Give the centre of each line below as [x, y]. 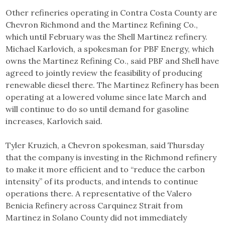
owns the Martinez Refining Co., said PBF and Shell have [113, 61]
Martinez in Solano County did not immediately [96, 218]
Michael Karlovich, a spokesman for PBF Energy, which [110, 49]
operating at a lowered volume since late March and [106, 97]
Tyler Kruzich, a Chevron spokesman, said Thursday [105, 145]
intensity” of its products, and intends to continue [102, 182]
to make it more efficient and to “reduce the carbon [105, 170]
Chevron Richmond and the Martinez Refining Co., [102, 25]
